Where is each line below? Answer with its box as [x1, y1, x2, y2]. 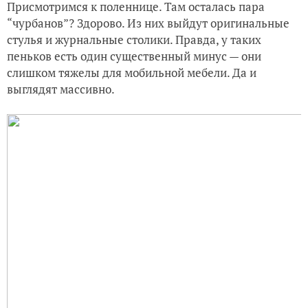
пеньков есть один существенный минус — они [7, 47, 261, 64]
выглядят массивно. [7, 80, 115, 97]
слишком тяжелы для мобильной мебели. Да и [7, 64, 256, 80]
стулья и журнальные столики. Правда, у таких [7, 31, 261, 47]
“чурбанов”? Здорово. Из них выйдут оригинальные [7, 14, 289, 31]
